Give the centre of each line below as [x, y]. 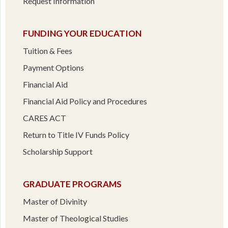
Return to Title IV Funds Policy [76, 134]
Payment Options [53, 67]
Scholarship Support [58, 151]
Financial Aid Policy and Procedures [85, 101]
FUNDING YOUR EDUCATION [82, 33]
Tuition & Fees [47, 50]
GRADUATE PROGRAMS [72, 184]
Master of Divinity [55, 201]
